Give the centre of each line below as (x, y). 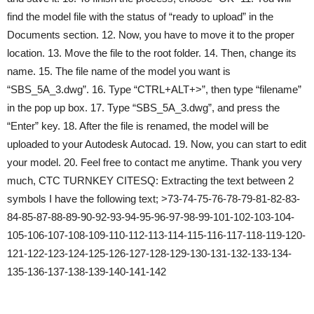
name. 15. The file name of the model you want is (119, 71)
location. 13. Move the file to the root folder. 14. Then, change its (152, 53)
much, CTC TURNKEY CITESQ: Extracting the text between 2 (150, 180)
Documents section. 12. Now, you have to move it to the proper (151, 35)
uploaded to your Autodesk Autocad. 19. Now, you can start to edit (157, 144)
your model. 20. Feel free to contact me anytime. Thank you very (155, 162)
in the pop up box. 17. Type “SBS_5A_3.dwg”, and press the (143, 108)
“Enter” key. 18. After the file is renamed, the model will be (138, 126)
